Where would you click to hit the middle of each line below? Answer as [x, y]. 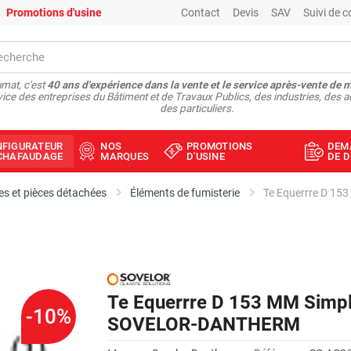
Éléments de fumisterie [185, 193]
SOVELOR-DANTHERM [204, 324]
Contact [201, 13]
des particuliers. [197, 109]
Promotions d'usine [54, 13]
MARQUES [125, 156]
